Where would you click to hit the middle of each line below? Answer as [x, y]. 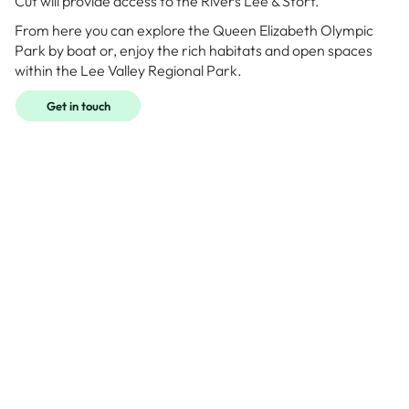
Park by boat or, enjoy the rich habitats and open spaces [194, 51]
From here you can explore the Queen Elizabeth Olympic [194, 31]
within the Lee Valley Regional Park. [128, 71]
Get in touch [78, 106]
